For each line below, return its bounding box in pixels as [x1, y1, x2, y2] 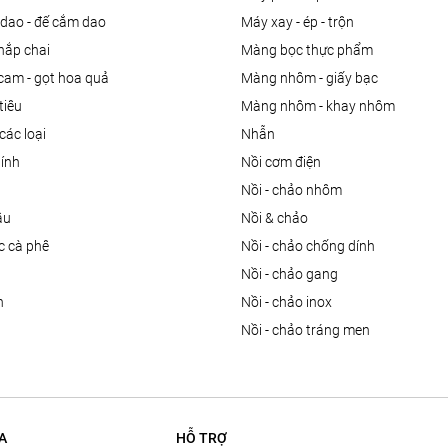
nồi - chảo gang [250, 266, 338, 283]
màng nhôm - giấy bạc [252, 70, 378, 87]
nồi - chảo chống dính [250, 238, 375, 255]
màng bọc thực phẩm [252, 42, 373, 59]
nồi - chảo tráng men [250, 322, 370, 339]
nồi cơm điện [250, 154, 321, 171]
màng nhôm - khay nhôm [252, 98, 395, 115]
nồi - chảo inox [250, 294, 332, 311]
